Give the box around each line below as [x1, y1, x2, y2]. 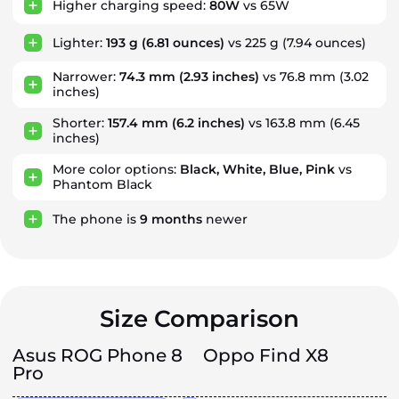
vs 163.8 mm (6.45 [245, 115, 360, 131]
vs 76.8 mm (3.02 [259, 69, 369, 85]
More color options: [53, 161, 180, 177]
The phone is [53, 210, 140, 227]
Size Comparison [100, 305, 299, 333]
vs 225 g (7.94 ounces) [224, 34, 366, 51]
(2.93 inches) [175, 69, 259, 85]
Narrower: [53, 69, 119, 85]
